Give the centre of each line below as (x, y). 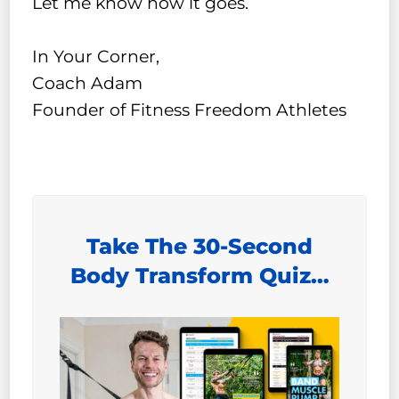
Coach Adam (88, 83)
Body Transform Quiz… (199, 276)
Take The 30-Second (199, 247)
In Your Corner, (96, 56)
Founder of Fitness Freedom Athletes (190, 110)
